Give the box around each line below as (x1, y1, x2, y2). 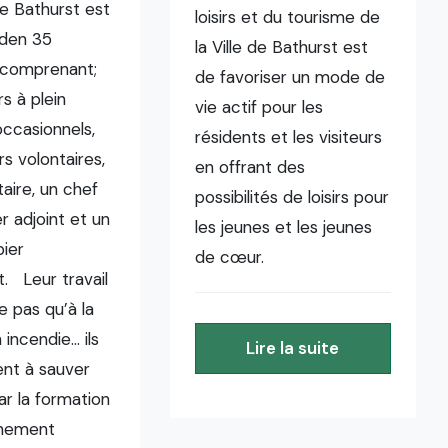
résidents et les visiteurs (195, 126, 383, 148)
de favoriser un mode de (195, 66, 386, 88)
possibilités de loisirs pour (195, 186, 390, 208)
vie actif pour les (195, 96, 324, 118)
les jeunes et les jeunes (195, 216, 373, 238)
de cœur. (195, 246, 360, 268)
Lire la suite (246, 337, 340, 360)
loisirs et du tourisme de (195, 6, 381, 28)
